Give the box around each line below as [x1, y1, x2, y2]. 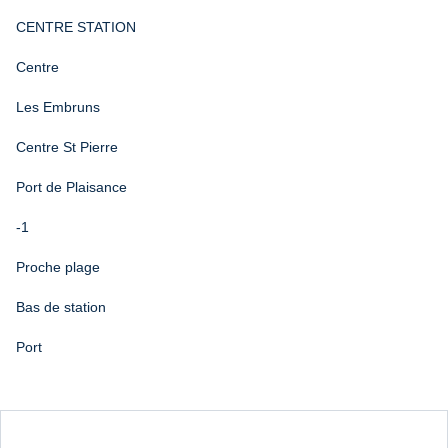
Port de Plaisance [16, 179, 127, 196]
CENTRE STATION [16, 19, 136, 36]
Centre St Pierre [16, 139, 118, 156]
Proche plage [16, 259, 100, 276]
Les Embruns [16, 99, 100, 116]
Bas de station [16, 299, 106, 316]
